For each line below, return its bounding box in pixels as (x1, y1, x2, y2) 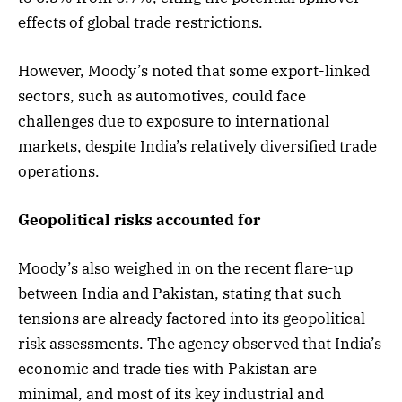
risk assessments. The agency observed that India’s (18, 334, 381, 354)
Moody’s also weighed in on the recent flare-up (18, 258, 353, 279)
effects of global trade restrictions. (18, 12, 263, 32)
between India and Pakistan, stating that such (18, 284, 342, 304)
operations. (18, 161, 100, 181)
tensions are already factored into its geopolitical (18, 309, 365, 329)
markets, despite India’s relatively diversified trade (18, 135, 377, 156)
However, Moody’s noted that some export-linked (18, 60, 370, 81)
